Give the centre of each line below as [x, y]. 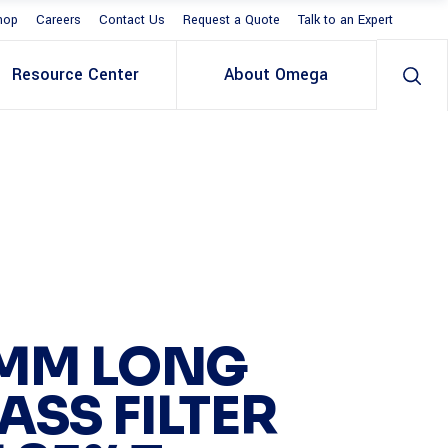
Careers [58, 20]
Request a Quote [231, 20]
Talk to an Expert [345, 20]
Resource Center [76, 74]
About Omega [276, 74]
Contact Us [132, 20]
